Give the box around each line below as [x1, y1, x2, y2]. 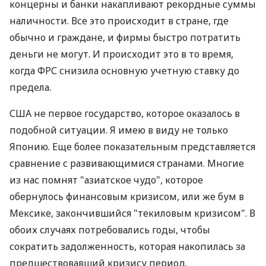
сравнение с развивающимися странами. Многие [9, 157, 244, 170]
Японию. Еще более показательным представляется [9, 140, 255, 153]
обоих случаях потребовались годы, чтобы [9, 223, 210, 236]
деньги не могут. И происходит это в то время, [9, 47, 233, 61]
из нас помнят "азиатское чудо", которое [9, 173, 203, 186]
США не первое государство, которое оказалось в [9, 107, 240, 120]
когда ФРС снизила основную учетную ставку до [9, 64, 239, 77]
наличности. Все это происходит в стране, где [9, 14, 229, 27]
